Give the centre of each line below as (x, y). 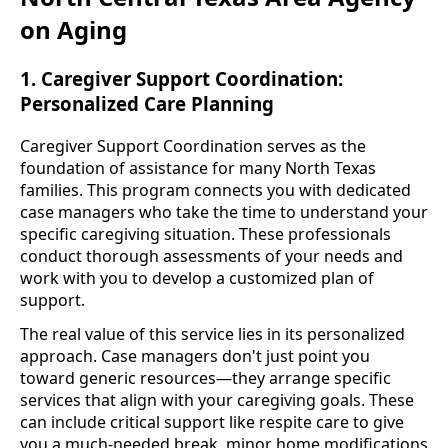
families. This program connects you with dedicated (215, 190)
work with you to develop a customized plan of (197, 278)
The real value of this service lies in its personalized (212, 334)
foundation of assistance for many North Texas (198, 168)
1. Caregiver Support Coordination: (181, 79)
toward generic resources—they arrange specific (205, 378)
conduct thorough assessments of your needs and (211, 256)
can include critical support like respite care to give (212, 422)
